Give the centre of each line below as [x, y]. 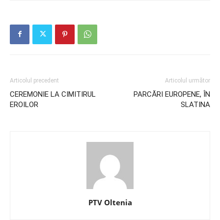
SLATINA [195, 104]
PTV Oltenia [110, 202]
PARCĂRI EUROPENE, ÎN [172, 94]
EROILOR [24, 104]
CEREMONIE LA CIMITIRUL [53, 94]
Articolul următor [188, 80]
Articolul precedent [34, 80]
